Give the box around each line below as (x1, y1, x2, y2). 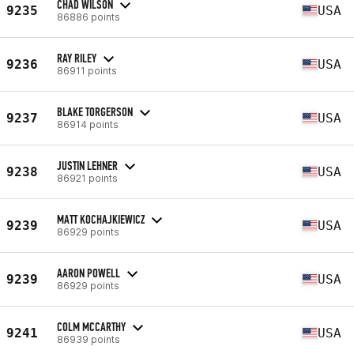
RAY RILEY (57, 50, 96, 66)
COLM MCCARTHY (57, 318, 126, 334)
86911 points (57, 64, 117, 77)
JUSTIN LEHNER (57, 157, 118, 173)
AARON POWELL (57, 265, 120, 281)
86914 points (57, 118, 119, 130)
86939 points (57, 333, 120, 345)
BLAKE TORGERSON (57, 104, 133, 119)
